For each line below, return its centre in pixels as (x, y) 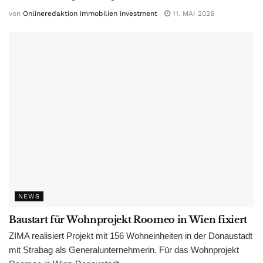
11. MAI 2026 (192, 14)
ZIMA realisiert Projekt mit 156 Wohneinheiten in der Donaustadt (131, 236)
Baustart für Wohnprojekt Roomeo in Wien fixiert (128, 220)
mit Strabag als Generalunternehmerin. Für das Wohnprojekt (124, 250)
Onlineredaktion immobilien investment (90, 14)
